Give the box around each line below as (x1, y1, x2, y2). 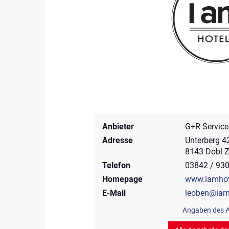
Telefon (102, 161, 130, 171)
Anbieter (102, 122, 134, 132)
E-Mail (102, 188, 126, 198)
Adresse (102, 135, 133, 146)
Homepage (102, 174, 143, 185)
